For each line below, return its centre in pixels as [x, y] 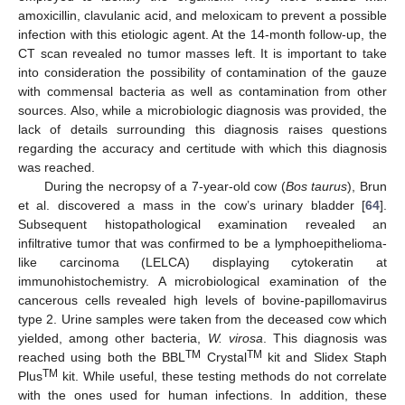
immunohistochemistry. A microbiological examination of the [202, 282]
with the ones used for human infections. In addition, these [202, 396]
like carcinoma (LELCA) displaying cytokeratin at [202, 263]
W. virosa [235, 339]
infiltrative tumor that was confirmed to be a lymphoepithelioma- [202, 244]
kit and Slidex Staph [325, 358]
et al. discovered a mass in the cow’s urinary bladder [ [192, 206]
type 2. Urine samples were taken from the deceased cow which [202, 320]
